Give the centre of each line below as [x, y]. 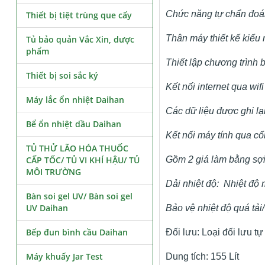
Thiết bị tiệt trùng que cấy [79, 15]
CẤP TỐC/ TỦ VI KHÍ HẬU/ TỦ [83, 160]
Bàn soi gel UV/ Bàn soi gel [80, 196]
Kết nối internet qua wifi [214, 87]
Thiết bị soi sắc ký [62, 75]
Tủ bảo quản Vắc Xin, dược [80, 39]
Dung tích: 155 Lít [202, 256]
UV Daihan [47, 208]
